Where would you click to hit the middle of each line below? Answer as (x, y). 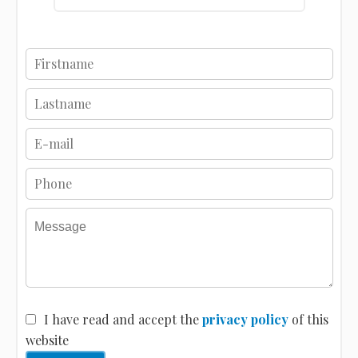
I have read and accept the (123, 319)
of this (308, 319)
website (47, 340)
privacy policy (245, 319)
